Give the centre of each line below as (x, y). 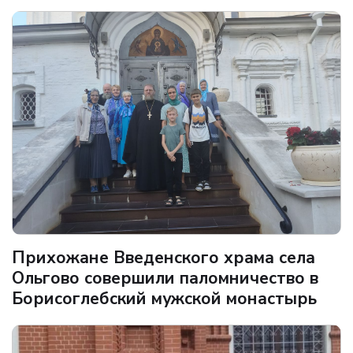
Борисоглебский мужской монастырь (164, 299)
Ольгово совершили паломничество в (165, 279)
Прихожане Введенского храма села (163, 258)
